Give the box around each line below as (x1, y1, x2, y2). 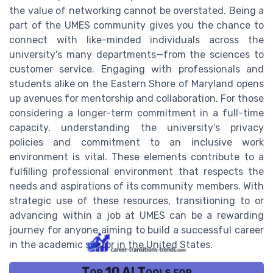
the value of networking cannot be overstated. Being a (9, 5, 264, 17)
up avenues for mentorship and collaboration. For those (9, 93, 264, 105)
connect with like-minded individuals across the (9, 34, 264, 46)
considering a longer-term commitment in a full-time (9, 107, 264, 119)
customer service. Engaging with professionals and (9, 63, 264, 76)
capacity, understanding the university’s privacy (9, 122, 264, 134)
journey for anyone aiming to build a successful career (9, 224, 264, 236)
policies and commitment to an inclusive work (9, 136, 264, 149)
